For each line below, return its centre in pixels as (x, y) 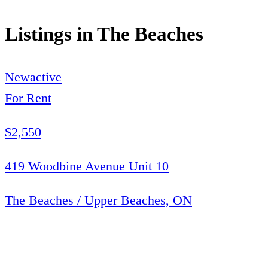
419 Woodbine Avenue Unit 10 (87, 166)
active (46, 77)
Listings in (51, 34)
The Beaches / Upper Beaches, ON (98, 200)
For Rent (28, 98)
